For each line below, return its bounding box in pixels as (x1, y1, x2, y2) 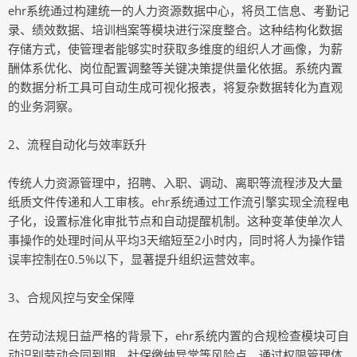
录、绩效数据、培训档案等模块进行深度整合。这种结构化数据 (8, 22, 343, 37)
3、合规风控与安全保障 (8, 289, 135, 305)
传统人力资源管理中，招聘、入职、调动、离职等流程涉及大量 (8, 175, 343, 190)
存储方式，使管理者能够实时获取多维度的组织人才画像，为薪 (8, 41, 343, 57)
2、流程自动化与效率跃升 (8, 136, 147, 152)
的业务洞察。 (8, 98, 80, 114)
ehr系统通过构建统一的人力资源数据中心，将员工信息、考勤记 (8, 2, 349, 18)
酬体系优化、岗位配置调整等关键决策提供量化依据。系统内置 (8, 60, 343, 76)
